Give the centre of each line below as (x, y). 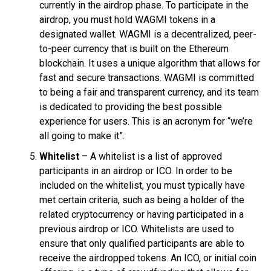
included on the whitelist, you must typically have (142, 185)
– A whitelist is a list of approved (151, 156)
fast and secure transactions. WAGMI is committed (147, 77)
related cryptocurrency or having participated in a (142, 214)
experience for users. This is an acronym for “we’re (146, 121)
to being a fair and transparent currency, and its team (149, 92)
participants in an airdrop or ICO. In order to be (136, 171)
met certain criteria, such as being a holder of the (142, 200)
